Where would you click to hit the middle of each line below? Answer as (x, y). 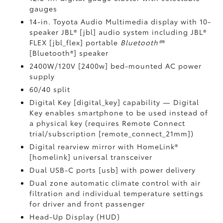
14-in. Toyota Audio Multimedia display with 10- (120, 21)
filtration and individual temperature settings (117, 193)
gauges (44, 8)
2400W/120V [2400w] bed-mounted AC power (116, 66)
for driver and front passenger (87, 204)
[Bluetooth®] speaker (69, 53)
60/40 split (50, 89)
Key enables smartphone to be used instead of (119, 112)
